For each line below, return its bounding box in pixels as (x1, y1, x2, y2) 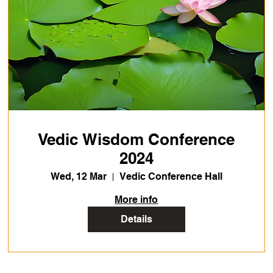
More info (115, 194, 158, 206)
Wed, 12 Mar (50, 171, 107, 183)
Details (120, 213, 152, 225)
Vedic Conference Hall (119, 171, 222, 183)
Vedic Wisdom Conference (38, 130, 235, 149)
